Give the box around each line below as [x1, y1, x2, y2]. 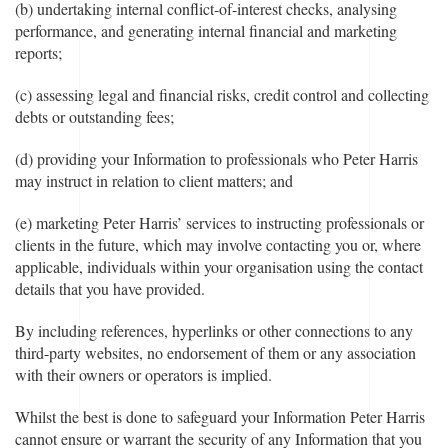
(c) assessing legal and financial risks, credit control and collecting [15, 84, 429, 105]
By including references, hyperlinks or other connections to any [15, 320, 413, 341]
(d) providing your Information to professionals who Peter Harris [15, 148, 418, 169]
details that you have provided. [15, 278, 210, 299]
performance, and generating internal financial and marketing [15, 20, 397, 41]
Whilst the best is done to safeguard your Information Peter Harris [15, 406, 425, 427]
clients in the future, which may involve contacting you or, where [15, 234, 421, 255]
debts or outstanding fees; [15, 106, 179, 127]
